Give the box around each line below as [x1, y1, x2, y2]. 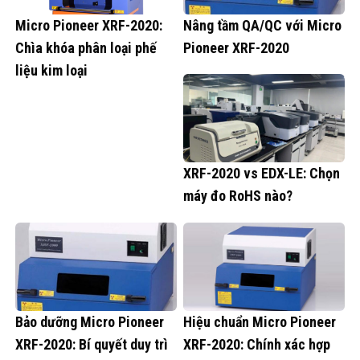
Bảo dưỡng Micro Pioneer [15, 313, 164, 330]
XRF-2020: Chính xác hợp [183, 335, 330, 353]
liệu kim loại [15, 61, 88, 79]
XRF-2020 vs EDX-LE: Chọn [183, 165, 340, 182]
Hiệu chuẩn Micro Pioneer [183, 313, 336, 330]
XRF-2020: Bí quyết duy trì [15, 335, 168, 353]
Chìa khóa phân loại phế [15, 39, 157, 56]
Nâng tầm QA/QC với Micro [183, 16, 342, 34]
